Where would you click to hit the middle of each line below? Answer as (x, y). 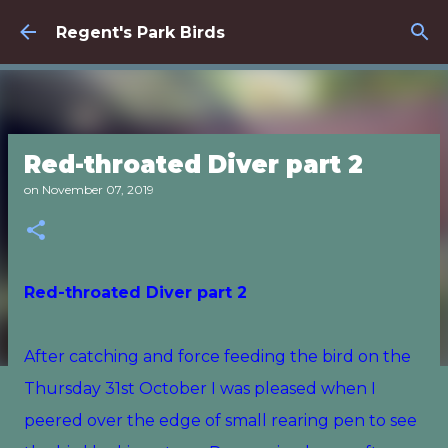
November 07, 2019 (98, 189)
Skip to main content (224, 24)
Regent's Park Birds (140, 32)
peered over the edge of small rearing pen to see (220, 420)
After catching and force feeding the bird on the (217, 356)
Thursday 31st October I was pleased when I (200, 388)
